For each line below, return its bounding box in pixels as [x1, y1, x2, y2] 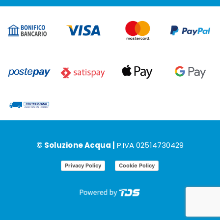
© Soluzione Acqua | [36, 139, 117, 150]
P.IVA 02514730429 [116, 139, 184, 150]
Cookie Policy [119, 162, 155, 169]
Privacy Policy [65, 162, 101, 169]
